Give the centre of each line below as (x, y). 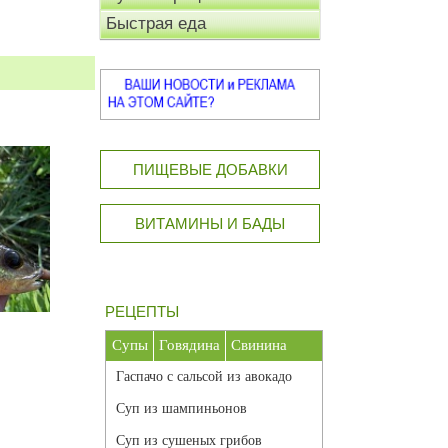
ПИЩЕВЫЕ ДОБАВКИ (210, 170)
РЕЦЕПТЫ (142, 312)
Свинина (259, 345)
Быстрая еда (156, 24)
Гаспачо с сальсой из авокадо (204, 377)
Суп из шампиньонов (181, 409)
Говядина (189, 345)
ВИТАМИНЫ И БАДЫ (210, 224)
